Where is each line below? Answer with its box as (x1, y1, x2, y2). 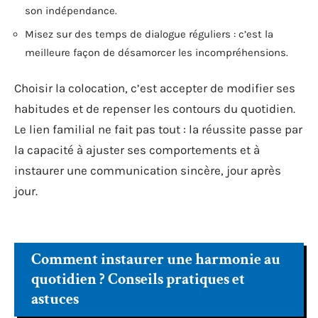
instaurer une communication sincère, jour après (14, 163, 281, 177)
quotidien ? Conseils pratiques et (31, 269, 245, 290)
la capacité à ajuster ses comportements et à (14, 142, 260, 157)
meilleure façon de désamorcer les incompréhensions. (25, 46, 288, 59)
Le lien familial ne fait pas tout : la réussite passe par (14, 121, 302, 136)
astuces (31, 289, 79, 309)
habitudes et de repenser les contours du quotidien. (14, 101, 295, 116)
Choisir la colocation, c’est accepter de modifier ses (14, 80, 295, 95)
